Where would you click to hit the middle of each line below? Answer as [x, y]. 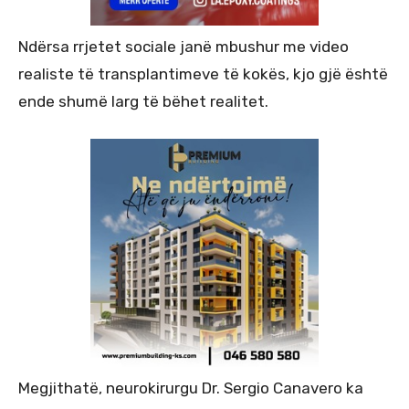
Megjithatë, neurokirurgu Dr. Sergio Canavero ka [191, 388]
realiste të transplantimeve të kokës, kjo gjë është [203, 73]
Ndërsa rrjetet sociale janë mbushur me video [184, 46]
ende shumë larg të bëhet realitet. [143, 101]
